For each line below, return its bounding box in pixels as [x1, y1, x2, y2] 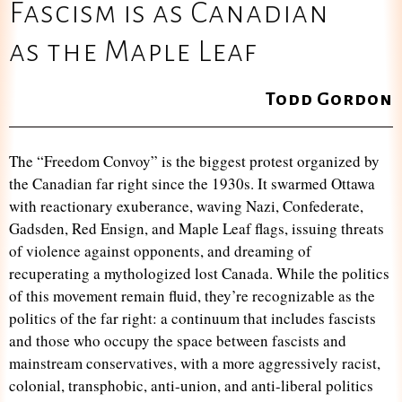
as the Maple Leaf [9, 35, 257, 67]
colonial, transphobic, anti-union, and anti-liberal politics [9, 375, 373, 396]
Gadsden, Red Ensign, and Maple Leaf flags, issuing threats [9, 218, 384, 239]
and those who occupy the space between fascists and [9, 330, 346, 351]
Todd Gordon [266, 89, 393, 109]
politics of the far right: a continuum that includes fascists [9, 308, 376, 328]
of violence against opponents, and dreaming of [9, 240, 311, 261]
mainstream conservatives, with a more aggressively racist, [9, 353, 380, 373]
